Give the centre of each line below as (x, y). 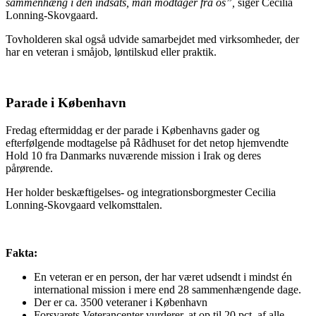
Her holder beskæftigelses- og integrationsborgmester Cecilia (141, 192)
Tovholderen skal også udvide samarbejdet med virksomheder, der (152, 39)
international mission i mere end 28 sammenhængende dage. (168, 289)
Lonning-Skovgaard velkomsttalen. (84, 205)
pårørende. (29, 168)
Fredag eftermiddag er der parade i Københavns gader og (133, 130)
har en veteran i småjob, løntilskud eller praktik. (111, 51)
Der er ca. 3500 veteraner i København (121, 302)
